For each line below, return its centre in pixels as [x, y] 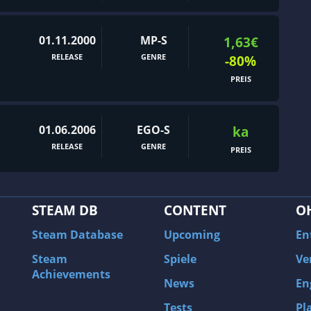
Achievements [71, 274]
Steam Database [77, 235]
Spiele [180, 259]
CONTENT [195, 210]
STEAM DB [65, 210]
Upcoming [192, 235]
